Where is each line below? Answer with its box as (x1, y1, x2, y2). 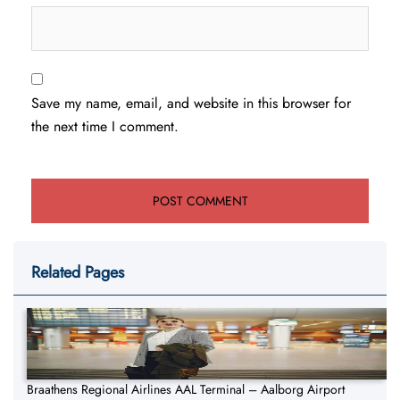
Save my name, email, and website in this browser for (31, 93, 351, 114)
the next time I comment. (31, 116, 179, 137)
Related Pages (31, 261, 124, 285)
